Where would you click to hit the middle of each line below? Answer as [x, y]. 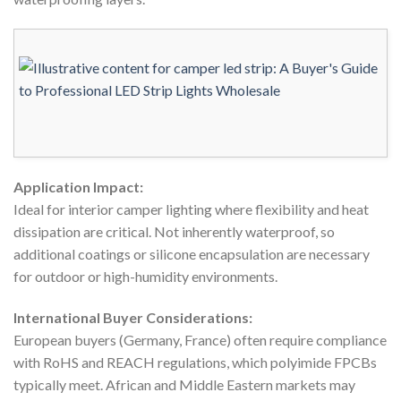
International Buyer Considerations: [133, 317]
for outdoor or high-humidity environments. [145, 276]
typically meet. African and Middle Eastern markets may [184, 384]
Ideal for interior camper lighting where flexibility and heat [191, 209]
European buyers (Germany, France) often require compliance [200, 339]
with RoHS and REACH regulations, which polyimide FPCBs [195, 362]
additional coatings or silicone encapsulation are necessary [192, 253]
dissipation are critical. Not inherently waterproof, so [174, 231]
